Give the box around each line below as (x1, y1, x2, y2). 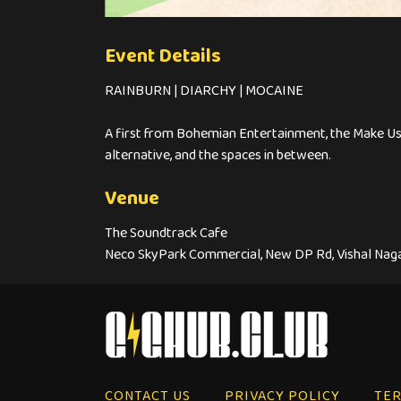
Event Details (105, 39, 221, 74)
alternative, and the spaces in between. (105, 142, 331, 168)
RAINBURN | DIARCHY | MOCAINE (105, 78, 303, 104)
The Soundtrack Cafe (105, 220, 227, 246)
